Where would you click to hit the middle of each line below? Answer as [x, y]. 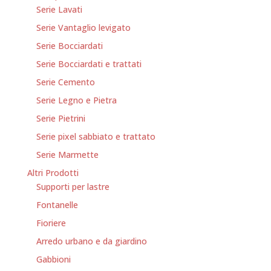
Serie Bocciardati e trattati [89, 64]
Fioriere [51, 223]
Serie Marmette [67, 155]
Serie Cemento [65, 82]
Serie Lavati [59, 9]
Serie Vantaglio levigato [83, 28]
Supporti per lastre [73, 187]
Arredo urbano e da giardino [91, 241]
